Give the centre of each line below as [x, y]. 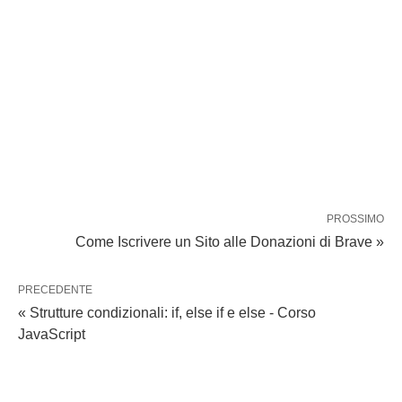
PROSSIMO [355, 219]
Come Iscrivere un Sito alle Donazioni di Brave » [230, 242]
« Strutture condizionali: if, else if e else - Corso [167, 313]
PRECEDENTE [55, 290]
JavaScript [52, 335]
